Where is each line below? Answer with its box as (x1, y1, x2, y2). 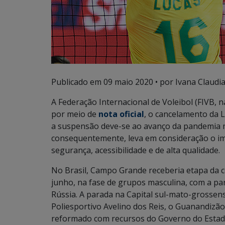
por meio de (51, 108, 98, 120)
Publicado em (51, 76, 103, 87)
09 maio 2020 (103, 76, 153, 87)
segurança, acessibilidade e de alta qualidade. (51, 145, 220, 156)
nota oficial (98, 108, 144, 120)
